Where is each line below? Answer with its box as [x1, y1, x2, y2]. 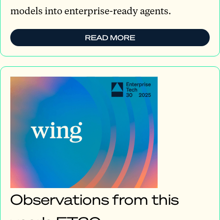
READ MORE [85, 33, 135, 42]
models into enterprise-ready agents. [10, 4, 171, 17]
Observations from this [10, 190, 179, 208]
